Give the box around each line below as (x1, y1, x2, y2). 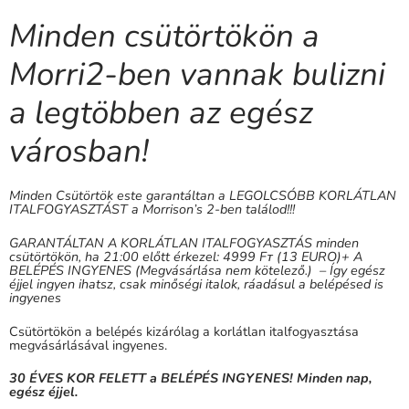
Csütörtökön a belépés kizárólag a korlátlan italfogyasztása (9, 321, 359, 341)
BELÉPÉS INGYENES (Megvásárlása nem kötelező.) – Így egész (9, 260, 385, 279)
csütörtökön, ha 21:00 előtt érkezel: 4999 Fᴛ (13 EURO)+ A (9, 246, 362, 266)
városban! (9, 130, 149, 173)
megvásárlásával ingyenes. (9, 335, 167, 354)
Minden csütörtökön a (9, 15, 320, 58)
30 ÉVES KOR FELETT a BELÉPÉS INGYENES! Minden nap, (9, 369, 372, 388)
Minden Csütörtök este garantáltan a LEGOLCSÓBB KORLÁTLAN (9, 186, 396, 205)
